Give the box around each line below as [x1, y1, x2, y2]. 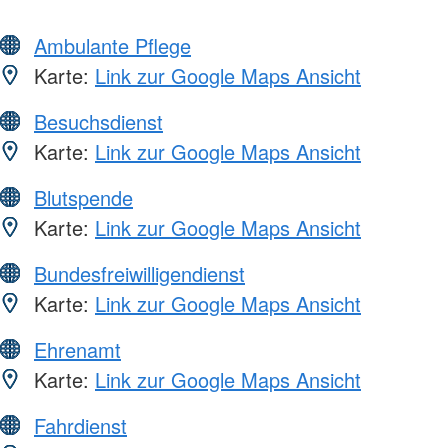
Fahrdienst [34, 410, 127, 440]
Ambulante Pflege [34, 30, 191, 60]
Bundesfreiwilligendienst [34, 258, 245, 288]
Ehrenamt [34, 334, 121, 364]
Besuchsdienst [34, 106, 163, 136]
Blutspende [34, 182, 133, 212]
